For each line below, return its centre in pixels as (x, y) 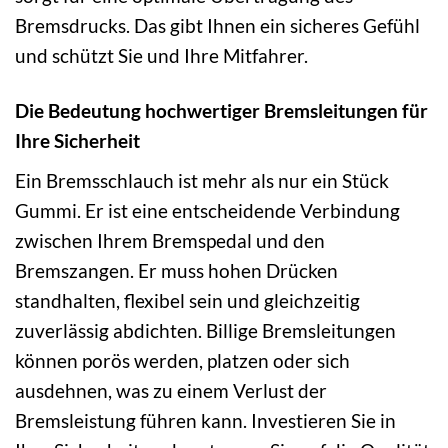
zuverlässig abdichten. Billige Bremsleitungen (205, 331)
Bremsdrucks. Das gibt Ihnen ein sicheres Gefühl (217, 26)
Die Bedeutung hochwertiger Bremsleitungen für (221, 111)
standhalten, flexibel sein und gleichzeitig (187, 301)
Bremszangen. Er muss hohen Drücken (176, 271)
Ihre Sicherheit (77, 141)
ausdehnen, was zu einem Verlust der (171, 391)
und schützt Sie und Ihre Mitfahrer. (161, 56)
